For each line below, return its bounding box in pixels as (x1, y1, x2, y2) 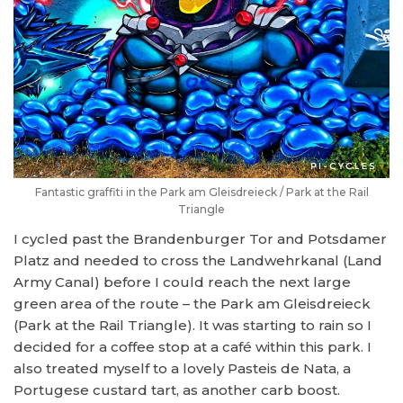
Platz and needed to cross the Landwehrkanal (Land (13, 252, 382, 270)
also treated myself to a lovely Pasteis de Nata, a (13, 360, 351, 378)
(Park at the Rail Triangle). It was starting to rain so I (13, 317, 372, 335)
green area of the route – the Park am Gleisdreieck (13, 295, 371, 313)
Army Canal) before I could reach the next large (13, 273, 351, 291)
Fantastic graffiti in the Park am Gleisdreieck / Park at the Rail (34, 185, 369, 200)
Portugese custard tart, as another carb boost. (13, 381, 344, 399)
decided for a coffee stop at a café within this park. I (13, 338, 372, 356)
